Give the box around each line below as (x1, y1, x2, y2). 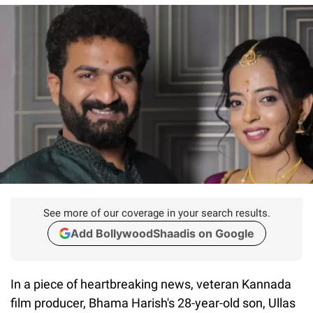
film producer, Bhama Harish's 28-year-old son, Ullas (10, 295, 296, 310)
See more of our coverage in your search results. (43, 206, 270, 219)
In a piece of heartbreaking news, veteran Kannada (10, 276, 291, 291)
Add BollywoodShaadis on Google (70, 226, 254, 240)
